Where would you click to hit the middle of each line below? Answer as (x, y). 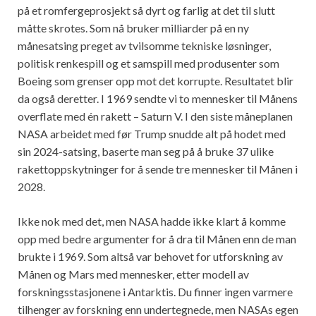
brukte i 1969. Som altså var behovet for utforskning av (150, 257)
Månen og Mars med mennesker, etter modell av (133, 274)
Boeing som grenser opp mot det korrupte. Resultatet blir (156, 81)
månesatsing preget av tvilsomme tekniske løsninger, (144, 46)
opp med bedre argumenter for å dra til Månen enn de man (157, 239)
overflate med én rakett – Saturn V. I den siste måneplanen (155, 116)
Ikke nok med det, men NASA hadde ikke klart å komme (152, 221)
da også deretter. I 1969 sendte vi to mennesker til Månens (158, 99)
